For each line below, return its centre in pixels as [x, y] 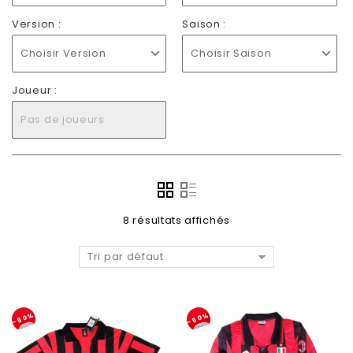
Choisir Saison [231, 53]
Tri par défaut [126, 256]
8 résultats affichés [176, 220]
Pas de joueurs [63, 119]
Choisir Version [63, 53]
